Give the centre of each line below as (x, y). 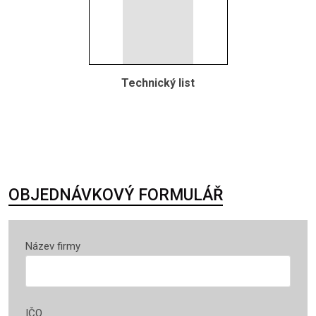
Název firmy (53, 246)
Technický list (158, 83)
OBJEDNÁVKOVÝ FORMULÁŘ (116, 195)
